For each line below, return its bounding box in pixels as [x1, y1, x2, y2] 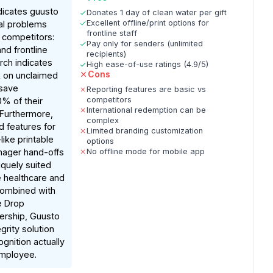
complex [87, 116, 119, 125]
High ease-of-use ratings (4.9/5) [87, 60, 209, 69]
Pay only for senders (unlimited [87, 39, 204, 48]
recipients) [87, 49, 127, 58]
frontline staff [87, 29, 138, 38]
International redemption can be [87, 105, 207, 115]
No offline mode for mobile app [87, 147, 205, 156]
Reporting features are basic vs [87, 85, 207, 94]
